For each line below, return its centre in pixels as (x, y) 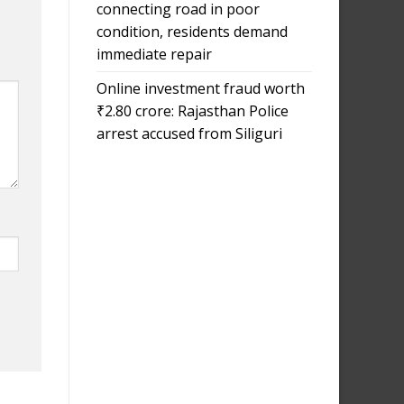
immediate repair (154, 54)
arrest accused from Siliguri (189, 133)
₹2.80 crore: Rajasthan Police (193, 110)
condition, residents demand (192, 31)
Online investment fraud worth (201, 88)
